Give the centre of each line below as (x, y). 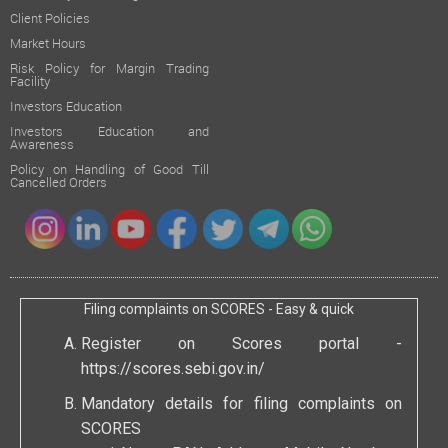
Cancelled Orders (58, 183)
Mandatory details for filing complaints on (241, 405)
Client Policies (50, 19)
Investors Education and (109, 132)
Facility (30, 82)
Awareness (42, 145)
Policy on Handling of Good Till (109, 170)
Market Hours (48, 44)
